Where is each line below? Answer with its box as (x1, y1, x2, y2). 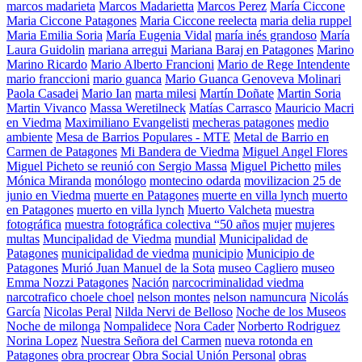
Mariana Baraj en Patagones (170, 43, 314, 57)
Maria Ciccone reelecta (140, 14, 257, 28)
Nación (132, 276, 169, 290)
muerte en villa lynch (202, 188, 309, 203)
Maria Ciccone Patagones (6, 14, 137, 28)
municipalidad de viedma (61, 246, 189, 261)
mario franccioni (6, 72, 90, 86)
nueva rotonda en (225, 334, 313, 348)
